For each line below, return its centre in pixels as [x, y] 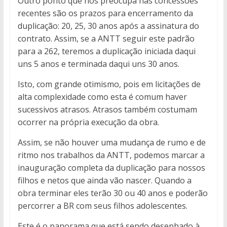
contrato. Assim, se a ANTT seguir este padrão [106, 39]
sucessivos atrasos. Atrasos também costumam [107, 110]
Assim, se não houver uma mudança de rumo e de [111, 143]
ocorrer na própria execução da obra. [88, 122]
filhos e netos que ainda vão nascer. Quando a [104, 181]
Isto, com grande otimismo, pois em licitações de [109, 84]
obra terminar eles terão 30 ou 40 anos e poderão [112, 193]
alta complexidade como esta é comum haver [102, 97]
